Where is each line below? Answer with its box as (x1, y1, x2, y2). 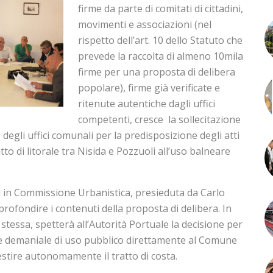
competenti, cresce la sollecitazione (78, 113, 241, 126)
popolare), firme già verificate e (78, 81, 220, 94)
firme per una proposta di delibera (78, 65, 235, 79)
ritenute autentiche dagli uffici (78, 97, 215, 110)
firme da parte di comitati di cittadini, (78, 2, 243, 15)
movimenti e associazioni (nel (78, 18, 211, 31)
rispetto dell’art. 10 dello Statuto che (78, 34, 243, 47)
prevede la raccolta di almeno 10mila (78, 49, 243, 63)
